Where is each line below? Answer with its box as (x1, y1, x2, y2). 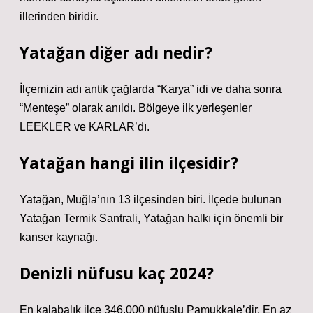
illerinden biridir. (20, 10, 99, 22)
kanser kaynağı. (20, 231, 98, 243)
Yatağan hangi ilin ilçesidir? (20, 152, 238, 174)
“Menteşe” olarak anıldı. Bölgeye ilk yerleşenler (20, 102, 252, 114)
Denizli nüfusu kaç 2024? (20, 263, 214, 284)
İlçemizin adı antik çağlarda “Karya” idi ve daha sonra (20, 83, 282, 95)
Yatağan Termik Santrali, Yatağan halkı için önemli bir (20, 212, 283, 224)
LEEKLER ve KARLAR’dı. (20, 121, 150, 133)
